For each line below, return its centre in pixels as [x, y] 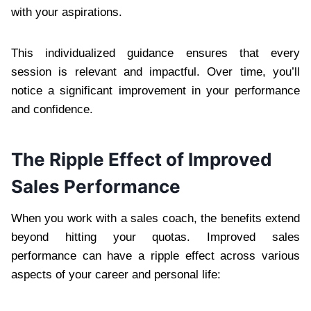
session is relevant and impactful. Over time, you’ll [155, 72]
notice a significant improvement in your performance [155, 90]
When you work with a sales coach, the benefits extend [155, 218]
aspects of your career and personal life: [116, 274]
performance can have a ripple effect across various [155, 255]
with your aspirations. [67, 12]
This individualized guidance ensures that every [155, 53]
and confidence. [52, 109]
